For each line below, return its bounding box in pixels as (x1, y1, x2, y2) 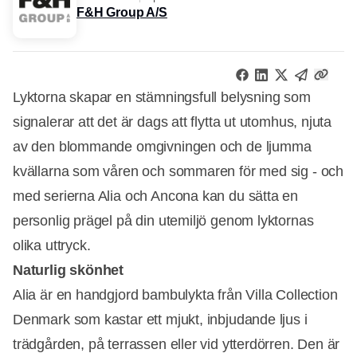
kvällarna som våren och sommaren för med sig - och (13, 163, 344, 179)
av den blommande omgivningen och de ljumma (13, 138, 312, 155)
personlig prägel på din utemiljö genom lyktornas (13, 212, 314, 229)
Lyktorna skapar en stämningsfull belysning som (13, 88, 311, 105)
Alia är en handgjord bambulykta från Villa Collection (13, 286, 338, 303)
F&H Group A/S (76, 6, 167, 20)
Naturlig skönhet (13, 261, 124, 278)
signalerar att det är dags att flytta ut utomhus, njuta (13, 113, 332, 130)
